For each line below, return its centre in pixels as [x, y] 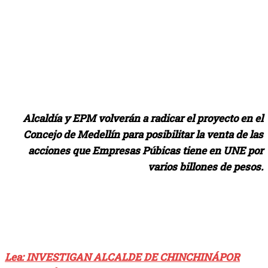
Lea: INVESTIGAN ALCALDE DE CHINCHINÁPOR [122, 257]
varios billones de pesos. [205, 167]
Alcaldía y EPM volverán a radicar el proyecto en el [143, 118]
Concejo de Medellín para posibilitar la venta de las [143, 135]
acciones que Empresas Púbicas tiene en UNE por [146, 151]
